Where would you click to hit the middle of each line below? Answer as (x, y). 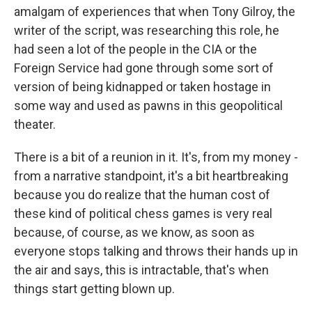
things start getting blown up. (94, 289)
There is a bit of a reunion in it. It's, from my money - (156, 157)
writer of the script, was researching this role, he (147, 30)
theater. (35, 124)
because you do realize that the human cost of (142, 195)
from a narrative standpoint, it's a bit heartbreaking (151, 176)
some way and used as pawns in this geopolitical (148, 106)
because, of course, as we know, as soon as (134, 232)
